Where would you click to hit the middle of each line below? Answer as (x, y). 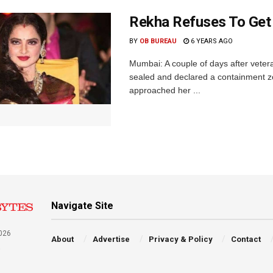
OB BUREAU (158, 41)
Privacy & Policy (180, 239)
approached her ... (165, 90)
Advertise (111, 239)
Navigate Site (83, 205)
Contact (246, 239)
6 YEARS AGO (211, 41)
